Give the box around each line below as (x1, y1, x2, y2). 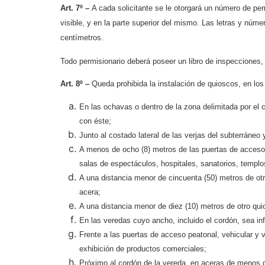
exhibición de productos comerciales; (79, 244, 206, 254)
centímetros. (60, 33, 104, 43)
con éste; (79, 117, 111, 126)
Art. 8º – (60, 79, 92, 89)
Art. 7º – (60, 4, 92, 13)
